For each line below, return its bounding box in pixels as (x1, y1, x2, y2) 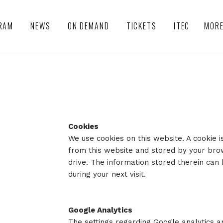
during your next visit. (68, 169, 149, 179)
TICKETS (126, 20, 157, 32)
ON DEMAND (67, 20, 110, 32)
